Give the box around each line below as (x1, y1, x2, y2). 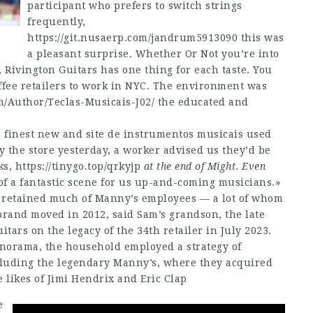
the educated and (154, 96, 249, 108)
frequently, (27, 16, 86, 27)
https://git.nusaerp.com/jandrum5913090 (27, 32, 238, 43)
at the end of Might (143, 161, 235, 172)
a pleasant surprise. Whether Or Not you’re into (27, 48, 279, 59)
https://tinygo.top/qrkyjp (15, 161, 140, 172)
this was (238, 32, 284, 43)
